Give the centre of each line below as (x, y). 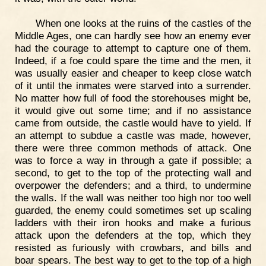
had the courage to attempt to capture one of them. (133, 48)
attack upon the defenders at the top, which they (133, 235)
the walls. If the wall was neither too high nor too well (133, 197)
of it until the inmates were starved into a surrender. (133, 85)
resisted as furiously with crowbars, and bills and (133, 247)
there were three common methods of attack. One (133, 148)
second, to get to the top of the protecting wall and (133, 172)
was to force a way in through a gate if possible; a (133, 160)
